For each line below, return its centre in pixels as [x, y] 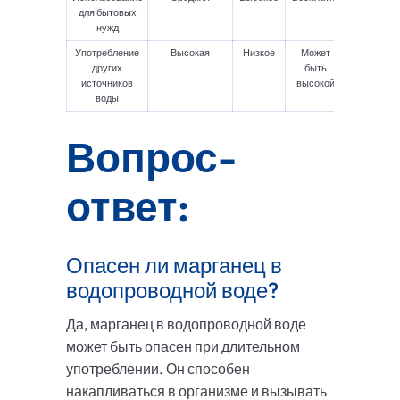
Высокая [190, 53]
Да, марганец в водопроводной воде [186, 325]
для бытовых [107, 13]
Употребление [107, 53]
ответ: [128, 207]
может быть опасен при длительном [183, 347]
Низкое [259, 53]
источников [107, 83]
